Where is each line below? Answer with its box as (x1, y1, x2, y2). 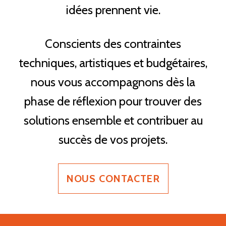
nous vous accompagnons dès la (31, 74, 195, 89)
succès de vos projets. (59, 132, 167, 147)
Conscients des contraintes (45, 36, 181, 51)
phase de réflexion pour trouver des (24, 93, 202, 108)
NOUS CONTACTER (66, 173, 160, 185)
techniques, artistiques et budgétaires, (19, 55, 207, 70)
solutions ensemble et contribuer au (23, 112, 203, 128)
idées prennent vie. (66, 2, 160, 17)
